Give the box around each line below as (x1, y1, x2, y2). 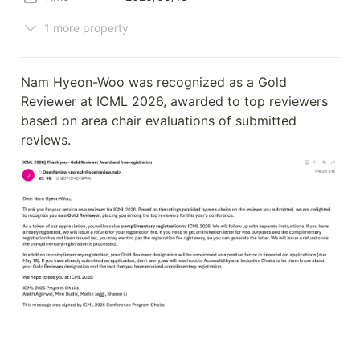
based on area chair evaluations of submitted (21, 112, 297, 129)
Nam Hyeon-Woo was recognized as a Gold (21, 74, 287, 90)
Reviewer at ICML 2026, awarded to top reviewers (21, 93, 328, 109)
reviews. (21, 132, 71, 148)
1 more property (44, 20, 129, 35)
